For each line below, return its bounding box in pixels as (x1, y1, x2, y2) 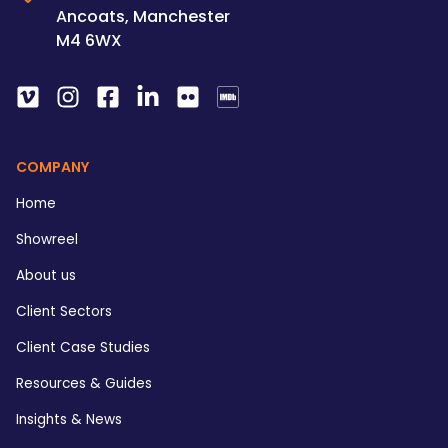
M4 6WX (56, 28, 122, 52)
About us (16, 265, 76, 285)
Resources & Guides (16, 373, 152, 393)
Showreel (16, 229, 78, 249)
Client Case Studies (16, 337, 150, 357)
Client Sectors (16, 301, 112, 321)
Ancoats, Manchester (56, 4, 230, 28)
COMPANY (16, 156, 89, 177)
